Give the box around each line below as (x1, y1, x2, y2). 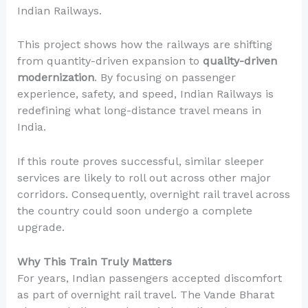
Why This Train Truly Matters (16, 254, 172, 268)
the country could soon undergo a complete (16, 204, 252, 218)
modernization (16, 71, 94, 85)
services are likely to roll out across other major (16, 171, 271, 185)
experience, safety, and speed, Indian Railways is (16, 87, 274, 101)
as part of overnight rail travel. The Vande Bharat (16, 287, 274, 301)
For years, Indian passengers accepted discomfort (16, 271, 282, 285)
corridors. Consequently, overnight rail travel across (16, 188, 290, 201)
